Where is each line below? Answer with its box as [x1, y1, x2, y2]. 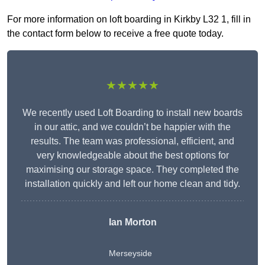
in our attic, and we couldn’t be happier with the [34, 122, 231, 132]
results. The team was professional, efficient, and [31, 136, 234, 147]
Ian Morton [108, 217, 157, 228]
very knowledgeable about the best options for [36, 150, 229, 161]
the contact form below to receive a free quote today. [7, 28, 224, 39]
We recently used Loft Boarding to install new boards [22, 108, 243, 118]
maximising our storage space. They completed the [26, 164, 239, 175]
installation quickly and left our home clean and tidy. [25, 179, 240, 189]
